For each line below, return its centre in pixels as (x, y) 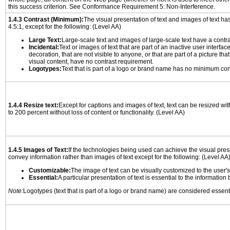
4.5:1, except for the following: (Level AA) (65, 27)
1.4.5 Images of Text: (38, 150)
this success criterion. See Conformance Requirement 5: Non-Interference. (112, 7)
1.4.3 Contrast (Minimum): (46, 20)
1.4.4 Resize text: (33, 105)
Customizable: (50, 170)
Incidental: (44, 47)
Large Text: (45, 40)
